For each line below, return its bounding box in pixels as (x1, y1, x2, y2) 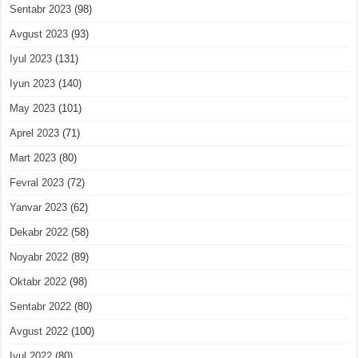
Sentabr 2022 (10, 300, 72, 313)
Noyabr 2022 (10, 251, 69, 264)
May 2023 (10, 102, 56, 115)
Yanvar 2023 (10, 201, 68, 214)
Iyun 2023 (10, 78, 56, 90)
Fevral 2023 (10, 177, 65, 189)
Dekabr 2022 (10, 226, 69, 239)
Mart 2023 (10, 152, 57, 165)
